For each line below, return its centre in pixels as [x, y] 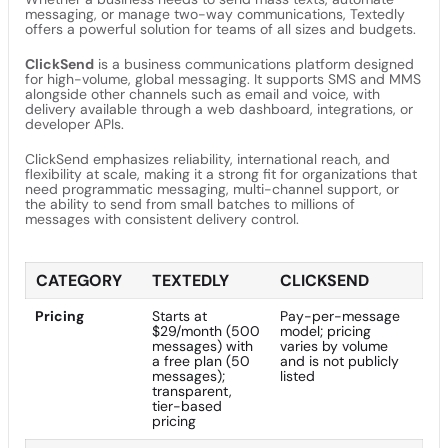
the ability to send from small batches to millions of [190, 204]
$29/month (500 [206, 331]
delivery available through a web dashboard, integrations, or [219, 109]
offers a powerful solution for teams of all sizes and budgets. [220, 29]
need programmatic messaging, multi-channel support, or [212, 189]
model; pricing [325, 331]
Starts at [179, 316]
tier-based [187, 406]
